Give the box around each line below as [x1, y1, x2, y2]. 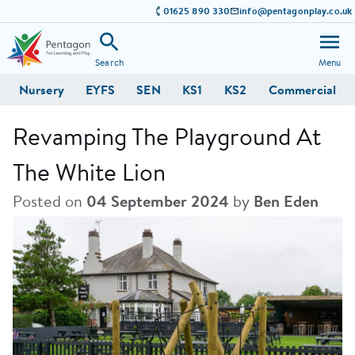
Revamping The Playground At [13, 119, 321, 153]
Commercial [268, 80, 336, 99]
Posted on [13, 189, 86, 212]
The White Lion [13, 155, 166, 189]
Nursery [19, 80, 64, 99]
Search [95, 55, 124, 69]
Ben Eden [254, 189, 319, 212]
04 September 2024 [86, 189, 229, 212]
